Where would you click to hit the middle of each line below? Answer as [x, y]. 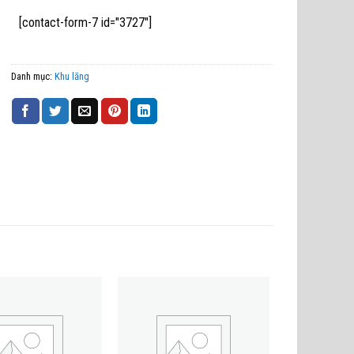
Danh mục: [32, 76]
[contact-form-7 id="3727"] [85, 23]
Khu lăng [72, 76]
